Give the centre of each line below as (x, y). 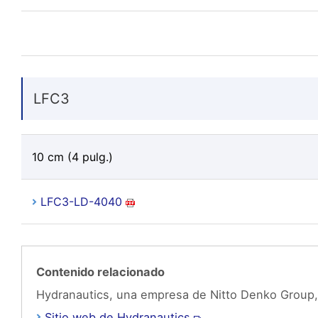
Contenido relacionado (100, 272)
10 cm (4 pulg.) (72, 157)
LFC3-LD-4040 (81, 202)
